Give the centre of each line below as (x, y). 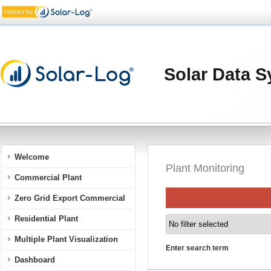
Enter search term (197, 248)
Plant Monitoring (205, 168)
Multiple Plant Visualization (66, 239)
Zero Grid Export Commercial (70, 198)
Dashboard (35, 260)
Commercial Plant (48, 178)
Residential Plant (46, 219)
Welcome (32, 157)
